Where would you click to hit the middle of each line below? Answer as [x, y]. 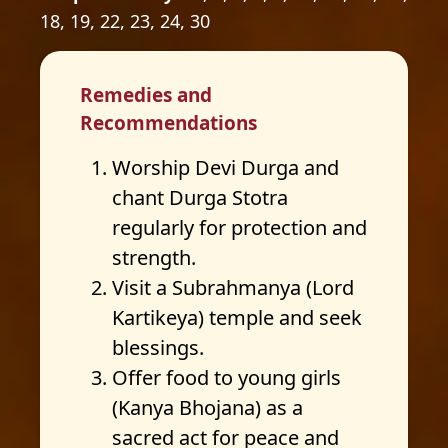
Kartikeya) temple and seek [237, 317]
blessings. [158, 347]
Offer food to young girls [226, 377]
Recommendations [168, 123]
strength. [154, 257]
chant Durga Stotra [200, 197]
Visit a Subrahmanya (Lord [233, 287]
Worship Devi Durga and [225, 167]
